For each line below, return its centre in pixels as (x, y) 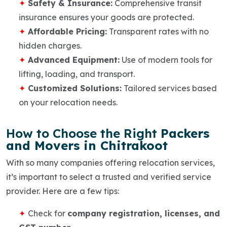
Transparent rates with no (158, 31)
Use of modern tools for (166, 60)
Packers (185, 133)
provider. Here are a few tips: (63, 191)
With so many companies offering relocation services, (110, 162)
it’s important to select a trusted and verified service (109, 177)
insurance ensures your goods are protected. (106, 17)
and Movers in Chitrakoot (87, 145)
